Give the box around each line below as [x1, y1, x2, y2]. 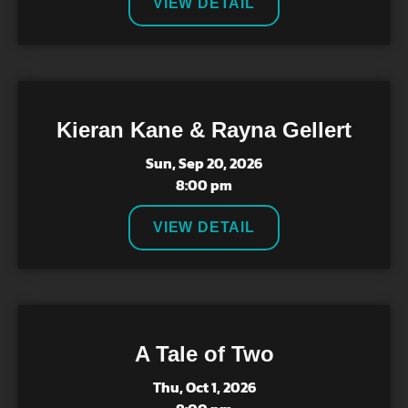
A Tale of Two [134, 342, 274, 366]
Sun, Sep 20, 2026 [146, 152, 262, 174]
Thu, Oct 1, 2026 [152, 376, 256, 398]
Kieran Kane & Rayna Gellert [56, 117, 352, 142]
